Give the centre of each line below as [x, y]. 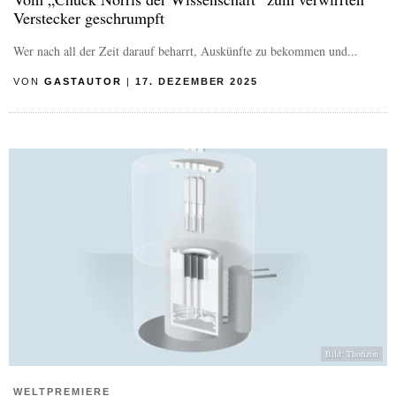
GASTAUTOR [83, 81]
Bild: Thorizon [352, 354]
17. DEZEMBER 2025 [197, 81]
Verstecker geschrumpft [89, 17]
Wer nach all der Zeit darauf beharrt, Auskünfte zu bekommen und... [186, 50]
